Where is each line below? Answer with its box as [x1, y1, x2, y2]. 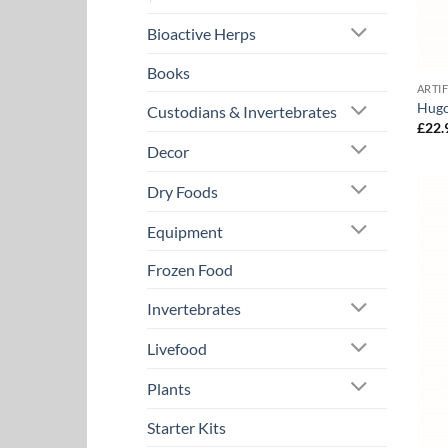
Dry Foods [147, 181, 218, 201]
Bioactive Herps [147, 24, 256, 44]
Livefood [147, 339, 207, 359]
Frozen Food [147, 260, 233, 280]
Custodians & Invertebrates [147, 102, 337, 122]
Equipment [147, 221, 223, 241]
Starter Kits [147, 417, 226, 437]
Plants [147, 378, 191, 398]
